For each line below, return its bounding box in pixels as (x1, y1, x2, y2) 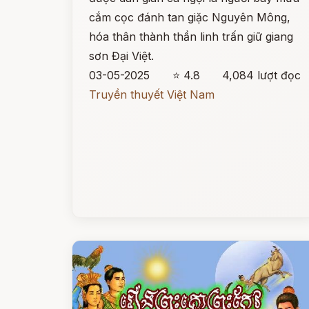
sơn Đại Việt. (89, 49, 154, 63)
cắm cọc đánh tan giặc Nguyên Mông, (89, 10, 290, 24)
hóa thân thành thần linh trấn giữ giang (89, 30, 293, 43)
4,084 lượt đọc (222, 68, 301, 82)
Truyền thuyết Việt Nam (89, 88, 215, 101)
